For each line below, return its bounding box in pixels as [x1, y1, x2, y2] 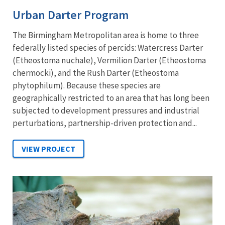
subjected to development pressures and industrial [13, 105, 199, 117]
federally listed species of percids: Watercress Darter [13, 42, 203, 54]
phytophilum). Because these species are [13, 80, 161, 91]
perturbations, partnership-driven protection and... [13, 118, 197, 129]
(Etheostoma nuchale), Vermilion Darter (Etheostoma [13, 55, 206, 66]
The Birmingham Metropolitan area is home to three [13, 30, 199, 41]
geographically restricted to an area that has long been [13, 92, 209, 104]
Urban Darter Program [13, 7, 129, 23]
